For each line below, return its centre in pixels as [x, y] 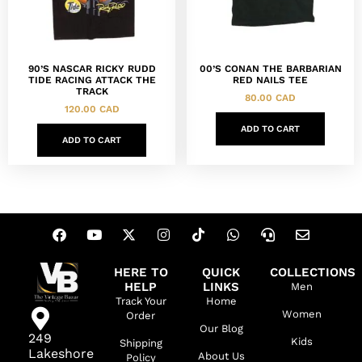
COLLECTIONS [312, 272]
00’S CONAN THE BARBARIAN [270, 68]
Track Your [141, 301]
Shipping [141, 343]
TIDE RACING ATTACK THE [92, 80]
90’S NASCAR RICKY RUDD [92, 68]
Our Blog [221, 328]
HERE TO [141, 272]
